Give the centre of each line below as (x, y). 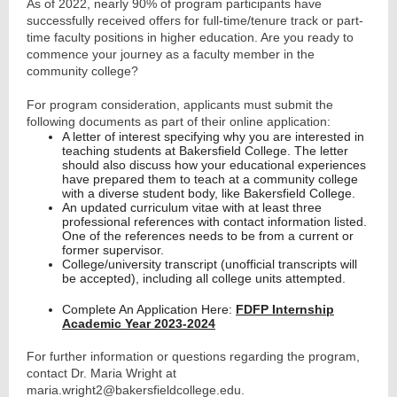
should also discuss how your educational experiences (214, 165)
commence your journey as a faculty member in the (171, 54)
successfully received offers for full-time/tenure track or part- (195, 20)
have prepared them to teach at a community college (210, 179)
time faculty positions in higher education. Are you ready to (190, 37)
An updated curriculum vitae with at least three (192, 207)
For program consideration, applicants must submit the (180, 105)
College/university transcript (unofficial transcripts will (210, 264)
